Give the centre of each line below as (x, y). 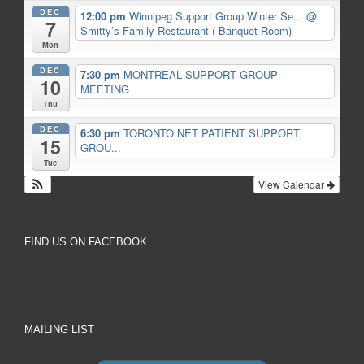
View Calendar (292, 184)
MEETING (104, 89)
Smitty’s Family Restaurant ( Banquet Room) (186, 30)
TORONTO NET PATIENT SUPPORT (211, 133)
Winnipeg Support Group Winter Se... (217, 15)
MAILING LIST (59, 330)
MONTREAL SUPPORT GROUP (200, 74)
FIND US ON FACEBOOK (86, 242)
